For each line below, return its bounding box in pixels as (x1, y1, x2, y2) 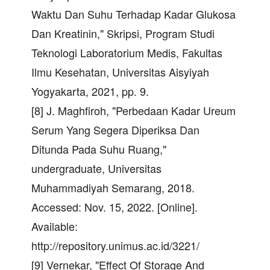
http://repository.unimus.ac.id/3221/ (31, 237, 199, 254)
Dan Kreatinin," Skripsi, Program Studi (31, 25, 215, 42)
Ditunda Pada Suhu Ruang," (31, 141, 166, 157)
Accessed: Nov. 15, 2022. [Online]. (31, 199, 198, 215)
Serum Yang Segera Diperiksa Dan (31, 122, 199, 138)
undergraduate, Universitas (31, 160, 162, 177)
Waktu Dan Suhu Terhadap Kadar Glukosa (31, 6, 236, 22)
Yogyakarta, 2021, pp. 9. (31, 83, 149, 99)
